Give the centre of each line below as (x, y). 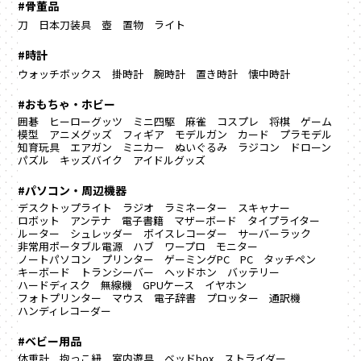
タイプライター (284, 221)
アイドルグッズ (170, 160)
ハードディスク (54, 285)
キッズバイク (91, 160)
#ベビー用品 (50, 341)
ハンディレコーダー (65, 311)
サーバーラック (275, 234)
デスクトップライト (65, 208)
